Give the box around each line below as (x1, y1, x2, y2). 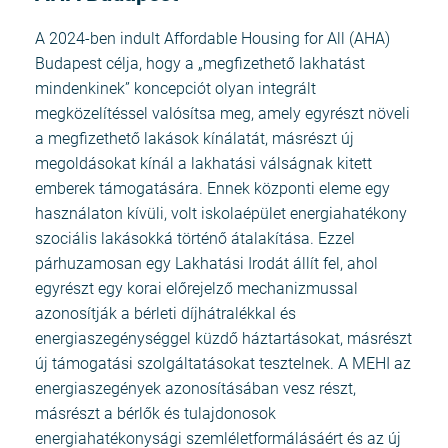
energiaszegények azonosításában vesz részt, (35, 379, 356, 399)
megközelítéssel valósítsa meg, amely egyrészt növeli (35, 104, 410, 124)
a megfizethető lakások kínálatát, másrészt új (35, 129, 354, 149)
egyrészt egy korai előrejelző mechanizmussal (35, 279, 358, 299)
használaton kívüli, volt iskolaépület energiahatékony (35, 204, 407, 224)
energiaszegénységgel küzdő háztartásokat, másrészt (35, 329, 412, 349)
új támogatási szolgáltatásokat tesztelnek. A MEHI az (35, 354, 411, 374)
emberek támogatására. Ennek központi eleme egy (35, 179, 390, 199)
